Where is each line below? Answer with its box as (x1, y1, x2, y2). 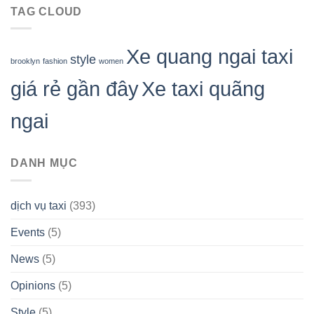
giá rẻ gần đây (11, 77, 139, 101)
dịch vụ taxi (11, 199, 67, 212)
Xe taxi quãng (142, 77, 265, 101)
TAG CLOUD (11, 5, 83, 18)
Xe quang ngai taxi (126, 45, 293, 69)
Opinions (11, 279, 55, 292)
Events (11, 226, 45, 238)
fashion (43, 57, 67, 66)
